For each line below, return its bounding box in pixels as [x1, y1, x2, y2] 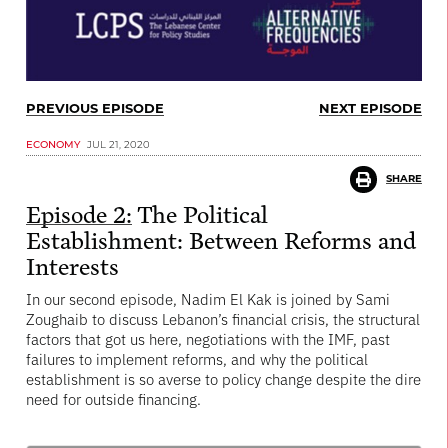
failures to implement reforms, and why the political [26, 348, 368, 369]
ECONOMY [26, 137, 80, 151]
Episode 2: [26, 200, 132, 231]
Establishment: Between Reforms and [26, 226, 416, 257]
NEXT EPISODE [319, 100, 422, 116]
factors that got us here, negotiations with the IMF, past [26, 328, 390, 349]
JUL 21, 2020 [87, 137, 150, 151]
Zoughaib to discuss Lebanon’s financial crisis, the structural [26, 308, 420, 329]
